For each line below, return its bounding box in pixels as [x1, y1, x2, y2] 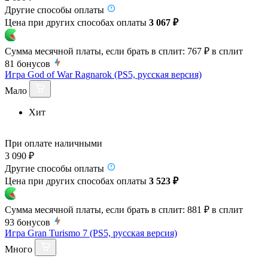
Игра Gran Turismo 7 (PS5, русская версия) [5, 227, 177, 238]
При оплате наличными [5, 138, 102, 148]
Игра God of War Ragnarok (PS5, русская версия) [5, 69, 202, 80]
